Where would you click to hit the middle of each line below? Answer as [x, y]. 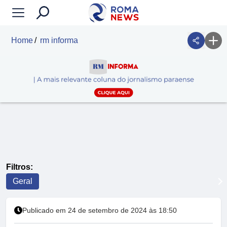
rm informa [59, 40]
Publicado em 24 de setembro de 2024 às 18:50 [100, 211]
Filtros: [20, 167]
